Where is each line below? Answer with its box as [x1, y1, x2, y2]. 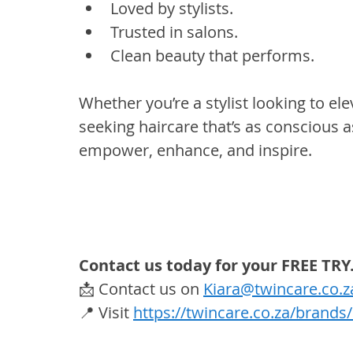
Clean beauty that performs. [110, 45, 314, 67]
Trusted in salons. [110, 21, 238, 43]
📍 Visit [79, 302, 133, 324]
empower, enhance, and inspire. [79, 139, 312, 162]
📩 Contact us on [79, 278, 203, 300]
